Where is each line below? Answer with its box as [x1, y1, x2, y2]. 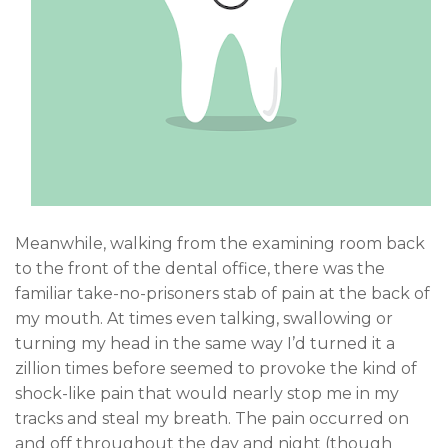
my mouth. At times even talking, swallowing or [15, 308, 393, 328]
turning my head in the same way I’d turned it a [15, 333, 395, 353]
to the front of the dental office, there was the [15, 258, 385, 278]
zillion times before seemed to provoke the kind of [15, 358, 417, 378]
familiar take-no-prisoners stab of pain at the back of [15, 283, 430, 303]
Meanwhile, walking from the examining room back [15, 233, 425, 253]
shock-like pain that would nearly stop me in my [15, 383, 399, 403]
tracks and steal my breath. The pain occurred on [15, 408, 409, 428]
